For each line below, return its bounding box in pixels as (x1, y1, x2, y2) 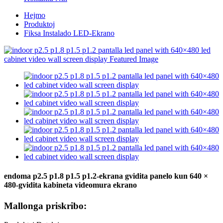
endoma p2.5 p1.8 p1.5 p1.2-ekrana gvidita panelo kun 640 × (4, 172, 208, 181)
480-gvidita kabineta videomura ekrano (4, 181, 137, 190)
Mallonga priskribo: (4, 200, 87, 211)
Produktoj (24, 20, 55, 28)
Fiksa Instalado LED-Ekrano (24, 29, 114, 37)
